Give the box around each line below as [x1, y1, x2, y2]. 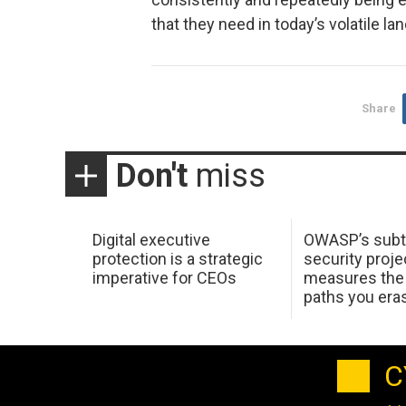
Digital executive [92, 230, 210, 250]
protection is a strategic [92, 249, 263, 269]
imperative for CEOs [92, 268, 237, 288]
